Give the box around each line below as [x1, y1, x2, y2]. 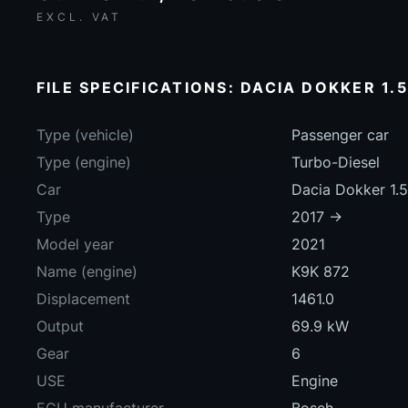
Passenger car [291, 126, 389, 145]
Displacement [36, 290, 130, 309]
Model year [36, 235, 114, 254]
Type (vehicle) [36, 126, 134, 145]
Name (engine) [36, 262, 138, 281]
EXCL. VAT [36, 10, 123, 25]
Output [36, 317, 84, 336]
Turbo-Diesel [291, 153, 380, 172]
